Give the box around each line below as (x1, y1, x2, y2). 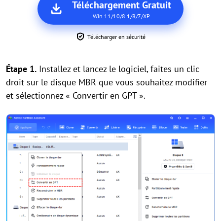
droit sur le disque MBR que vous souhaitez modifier (6, 76, 207, 88)
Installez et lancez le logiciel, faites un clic (37, 63, 199, 74)
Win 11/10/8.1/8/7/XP (93, 12, 150, 20)
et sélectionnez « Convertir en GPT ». (6, 89, 147, 101)
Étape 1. (6, 63, 37, 74)
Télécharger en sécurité (87, 33, 146, 40)
